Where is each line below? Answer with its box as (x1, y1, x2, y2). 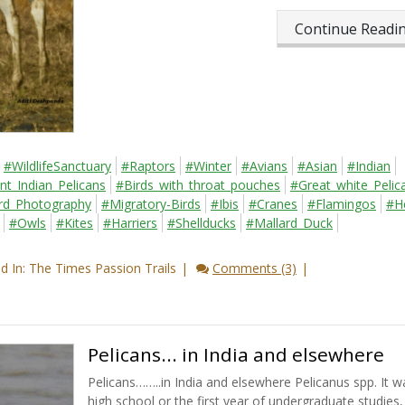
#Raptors (121, 157, 175, 175)
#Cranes (249, 195, 297, 213)
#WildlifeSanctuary (4, 157, 111, 175)
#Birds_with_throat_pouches (116, 176, 280, 194)
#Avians (241, 157, 287, 175)
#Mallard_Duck (246, 214, 333, 232)
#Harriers (103, 214, 157, 232)
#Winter (185, 157, 231, 175)
